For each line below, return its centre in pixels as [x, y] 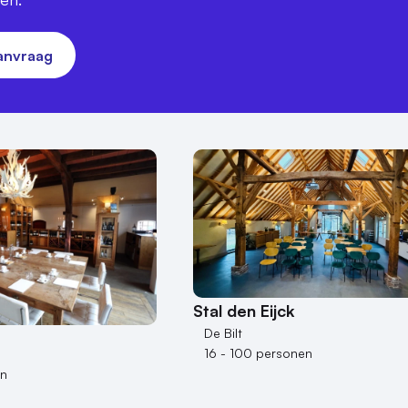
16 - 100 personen [258, 353]
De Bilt [223, 333]
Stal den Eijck [244, 311]
